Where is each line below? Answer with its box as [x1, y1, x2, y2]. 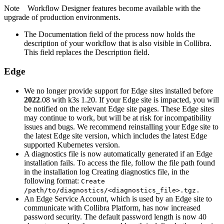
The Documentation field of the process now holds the [24, 29, 195, 38]
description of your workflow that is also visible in [24, 38, 184, 47]
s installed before [160, 86, 213, 95]
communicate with [24, 203, 84, 212]
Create [81, 177, 105, 185]
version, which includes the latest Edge [82, 131, 207, 140]
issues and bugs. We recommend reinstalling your [24, 122, 181, 131]
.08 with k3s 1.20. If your [40, 95, 122, 104]
